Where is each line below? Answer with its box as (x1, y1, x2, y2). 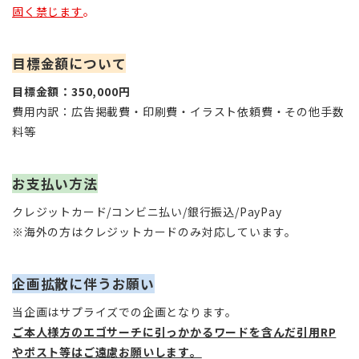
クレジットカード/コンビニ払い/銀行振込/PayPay (12, 203, 282, 220)
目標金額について (12, 53, 127, 73)
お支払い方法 (12, 173, 98, 193)
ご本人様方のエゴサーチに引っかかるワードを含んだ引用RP (12, 323, 337, 340)
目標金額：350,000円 (12, 83, 131, 99)
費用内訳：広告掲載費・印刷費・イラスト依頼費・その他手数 (12, 103, 345, 119)
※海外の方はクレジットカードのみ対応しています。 (12, 223, 297, 240)
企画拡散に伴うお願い (12, 273, 155, 293)
